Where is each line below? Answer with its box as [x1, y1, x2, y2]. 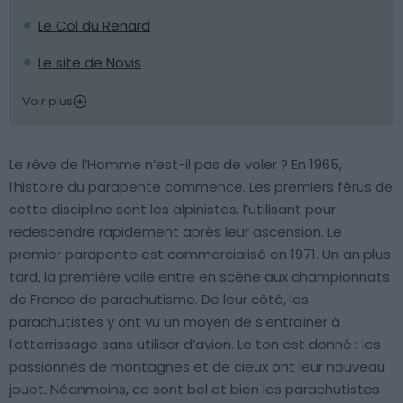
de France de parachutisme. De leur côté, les [9, 290, 309, 309]
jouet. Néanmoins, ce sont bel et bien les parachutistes [9, 380, 380, 399]
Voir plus [22, 93, 73, 110]
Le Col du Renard [38, 16, 150, 35]
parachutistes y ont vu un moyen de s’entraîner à [9, 312, 340, 331]
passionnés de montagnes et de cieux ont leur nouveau [9, 357, 385, 376]
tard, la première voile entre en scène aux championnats [9, 267, 390, 286]
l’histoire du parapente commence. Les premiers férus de [9, 177, 393, 196]
